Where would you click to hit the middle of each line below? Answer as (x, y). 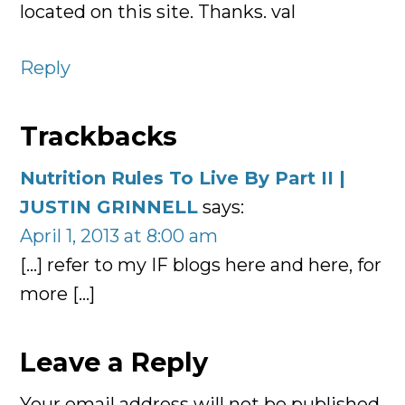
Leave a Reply (114, 363)
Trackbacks (99, 137)
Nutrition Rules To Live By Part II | (183, 179)
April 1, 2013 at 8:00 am (119, 236)
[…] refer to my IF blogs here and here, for (201, 265)
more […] (58, 294)
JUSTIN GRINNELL (109, 207)
